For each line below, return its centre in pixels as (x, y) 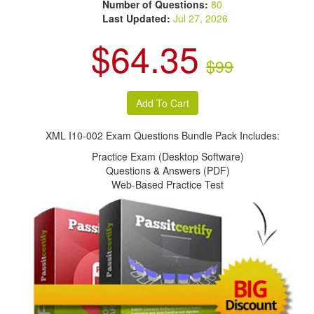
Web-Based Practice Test (168, 184)
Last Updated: (137, 18)
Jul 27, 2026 (201, 18)
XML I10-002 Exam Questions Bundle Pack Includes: (162, 135)
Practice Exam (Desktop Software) (168, 156)
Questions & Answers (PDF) (168, 170)
